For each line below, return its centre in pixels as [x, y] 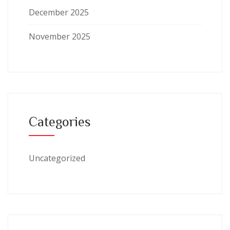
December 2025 [59, 13]
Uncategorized [57, 158]
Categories [60, 121]
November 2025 [60, 37]
